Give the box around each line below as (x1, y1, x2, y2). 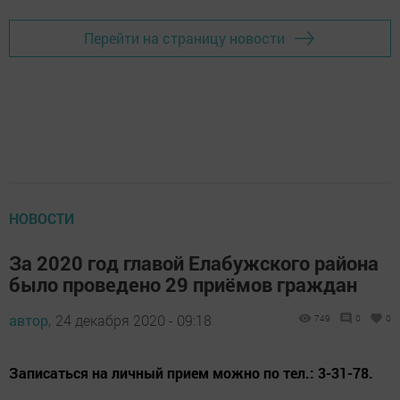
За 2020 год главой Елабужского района (9, 249, 379, 276)
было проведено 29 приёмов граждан (9, 271, 357, 297)
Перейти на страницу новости (84, 29, 285, 48)
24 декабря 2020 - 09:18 (55, 310, 212, 329)
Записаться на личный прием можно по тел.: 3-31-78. (9, 362, 373, 382)
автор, (9, 310, 51, 329)
